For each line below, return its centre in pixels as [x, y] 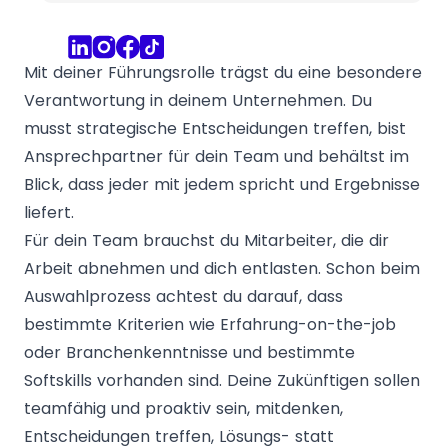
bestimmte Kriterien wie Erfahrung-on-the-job [210, 324]
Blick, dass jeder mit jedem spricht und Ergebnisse [222, 184]
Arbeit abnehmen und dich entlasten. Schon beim [222, 268]
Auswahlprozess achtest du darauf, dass [183, 296]
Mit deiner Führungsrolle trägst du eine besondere [223, 72]
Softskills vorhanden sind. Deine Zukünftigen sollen [222, 380]
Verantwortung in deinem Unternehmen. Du [198, 100]
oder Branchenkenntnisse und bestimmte [189, 352]
